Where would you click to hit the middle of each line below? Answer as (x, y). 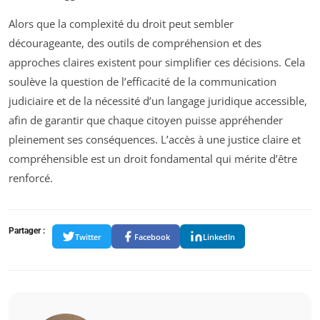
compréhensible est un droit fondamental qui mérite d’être (153, 159)
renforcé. (31, 178)
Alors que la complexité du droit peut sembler (121, 24)
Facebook (152, 236)
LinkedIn (219, 236)
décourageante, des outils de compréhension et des (135, 43)
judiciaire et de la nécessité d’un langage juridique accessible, (158, 101)
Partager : (27, 231)
